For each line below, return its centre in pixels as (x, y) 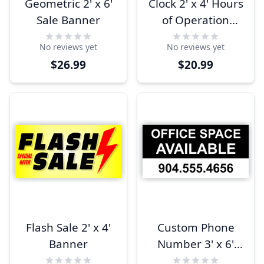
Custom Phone (196, 227)
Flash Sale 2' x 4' (68, 227)
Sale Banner (68, 20)
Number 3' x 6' (196, 244)
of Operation (196, 20)
